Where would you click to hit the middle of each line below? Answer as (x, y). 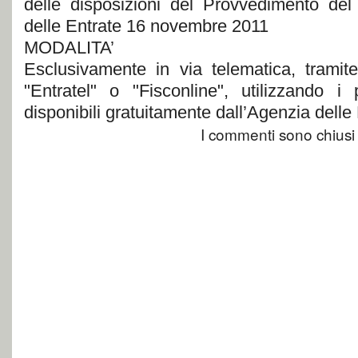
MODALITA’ (69, 48)
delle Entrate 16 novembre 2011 (146, 26)
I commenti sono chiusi (278, 134)
